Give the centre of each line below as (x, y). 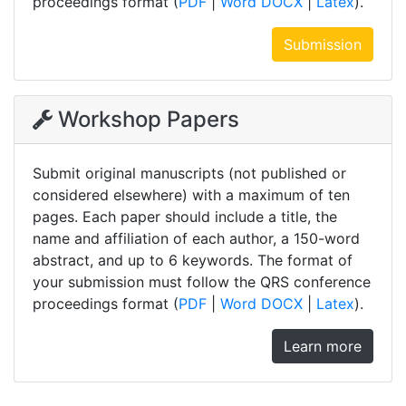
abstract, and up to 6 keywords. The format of (193, 261)
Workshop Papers (149, 120)
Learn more (323, 347)
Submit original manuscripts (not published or (189, 174)
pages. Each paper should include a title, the (185, 217)
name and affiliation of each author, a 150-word (196, 239)
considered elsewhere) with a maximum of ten (191, 195)
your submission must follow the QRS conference (202, 282)
